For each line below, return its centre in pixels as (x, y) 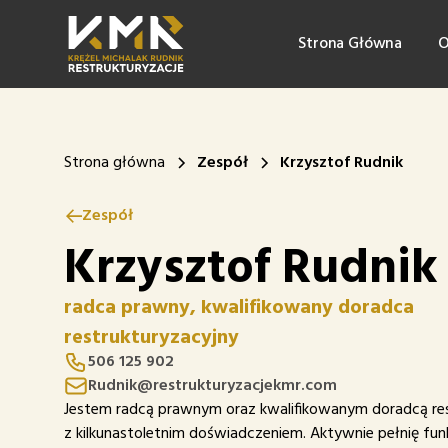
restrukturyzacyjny (151, 335)
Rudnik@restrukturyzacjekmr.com (212, 386)
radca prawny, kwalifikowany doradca (239, 305)
